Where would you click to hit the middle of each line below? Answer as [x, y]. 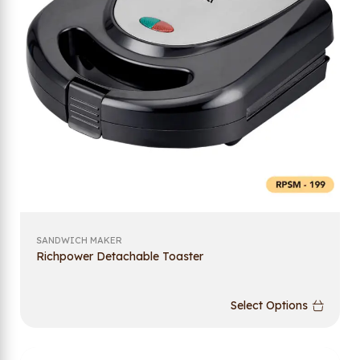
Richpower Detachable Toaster [120, 256]
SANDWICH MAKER [79, 240]
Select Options [269, 306]
